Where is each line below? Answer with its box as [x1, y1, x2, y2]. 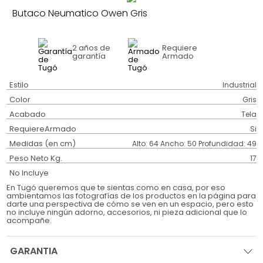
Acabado [9, 109, 46, 120]
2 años [72, 42, 98, 54]
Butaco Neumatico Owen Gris [12, 6, 148, 21]
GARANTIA [10, 244, 58, 258]
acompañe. [6, 215, 52, 227]
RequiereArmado [9, 123, 77, 135]
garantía [72, 50, 106, 62]
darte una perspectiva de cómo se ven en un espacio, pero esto [6, 198, 254, 210]
